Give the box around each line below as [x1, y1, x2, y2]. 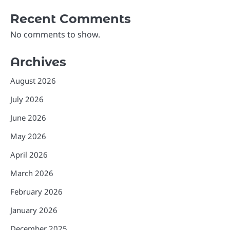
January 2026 [10, 204, 57, 215]
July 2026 [10, 93, 44, 104]
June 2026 [10, 112, 46, 123]
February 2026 [10, 186, 63, 197]
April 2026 [10, 149, 48, 160]
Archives [10, 54, 66, 69]
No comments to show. [10, 28, 100, 40]
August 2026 [10, 75, 56, 86]
